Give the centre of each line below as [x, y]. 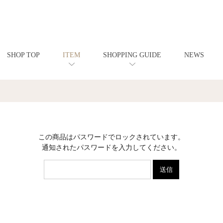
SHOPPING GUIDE [132, 55]
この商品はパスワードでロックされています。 [111, 137]
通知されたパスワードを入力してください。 [111, 148]
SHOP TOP [23, 55]
